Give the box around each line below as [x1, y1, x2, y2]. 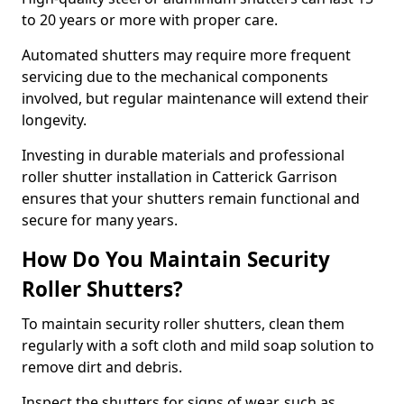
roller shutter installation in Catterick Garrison [22, 167, 337, 187]
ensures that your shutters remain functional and [22, 188, 360, 208]
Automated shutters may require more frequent [22, 45, 351, 65]
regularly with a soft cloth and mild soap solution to [22, 335, 374, 355]
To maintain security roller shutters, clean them [22, 314, 344, 334]
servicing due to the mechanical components [22, 67, 328, 87]
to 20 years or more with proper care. [22, 10, 281, 30]
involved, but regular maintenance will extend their [22, 88, 369, 108]
